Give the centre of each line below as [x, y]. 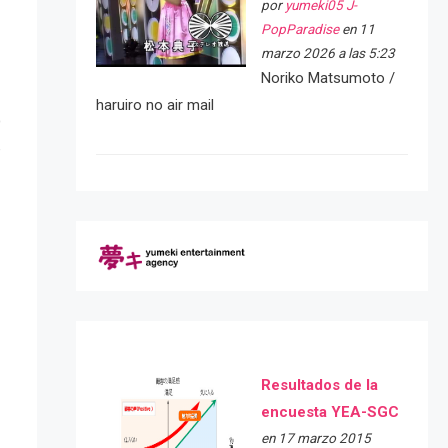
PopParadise [299, 29]
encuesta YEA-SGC [329, 412]
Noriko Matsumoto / [327, 78]
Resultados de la [319, 385]
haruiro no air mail [154, 105]
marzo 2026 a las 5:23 [327, 53]
